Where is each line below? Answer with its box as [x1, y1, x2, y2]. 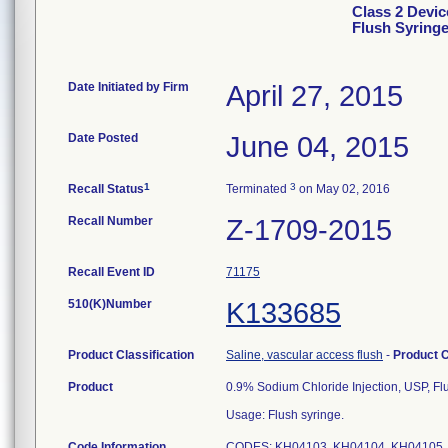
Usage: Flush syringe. [226, 408, 344, 422]
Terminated [226, 182, 290, 196]
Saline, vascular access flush [226, 348, 383, 362]
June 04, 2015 [226, 131, 409, 163]
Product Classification [68, 348, 194, 362]
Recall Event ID [68, 265, 155, 279]
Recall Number [68, 214, 153, 228]
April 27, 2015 [226, 80, 403, 112]
